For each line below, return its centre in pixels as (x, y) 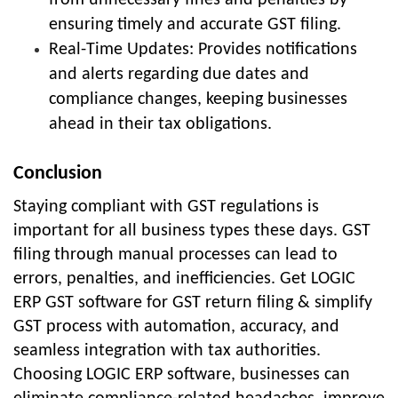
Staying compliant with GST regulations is (166, 207)
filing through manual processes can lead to (175, 255)
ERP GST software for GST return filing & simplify (193, 303)
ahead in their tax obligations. (160, 125)
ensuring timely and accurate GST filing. (195, 25)
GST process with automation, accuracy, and (176, 327)
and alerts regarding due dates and (179, 75)
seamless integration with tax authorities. (167, 351)
